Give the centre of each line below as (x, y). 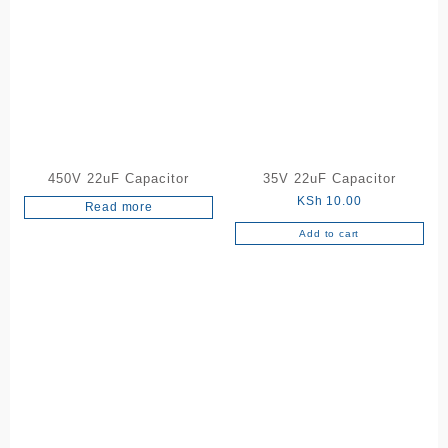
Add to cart (329, 234)
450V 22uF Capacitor (119, 179)
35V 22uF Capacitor (329, 179)
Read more (118, 207)
